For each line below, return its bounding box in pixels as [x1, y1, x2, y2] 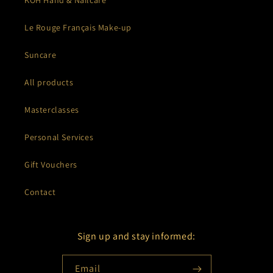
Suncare [24, 49, 57, 61]
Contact [24, 186, 56, 198]
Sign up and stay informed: [77, 230, 196, 243]
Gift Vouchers [24, 159, 77, 171]
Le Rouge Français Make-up [24, 22, 132, 34]
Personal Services [24, 132, 94, 143]
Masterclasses [24, 104, 79, 116]
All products [24, 77, 74, 88]
